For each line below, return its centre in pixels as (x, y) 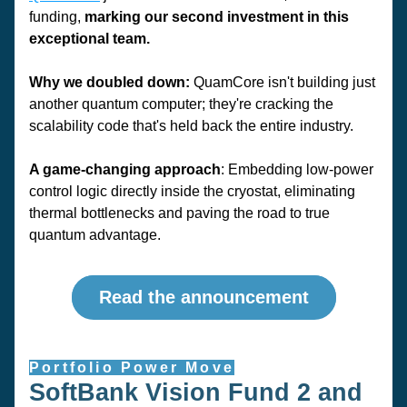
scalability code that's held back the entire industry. (193, 126)
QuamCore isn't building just (283, 82)
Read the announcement (203, 297)
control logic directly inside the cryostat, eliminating (192, 191)
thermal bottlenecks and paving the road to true (179, 213)
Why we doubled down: (109, 82)
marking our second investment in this (217, 17)
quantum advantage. (95, 235)
